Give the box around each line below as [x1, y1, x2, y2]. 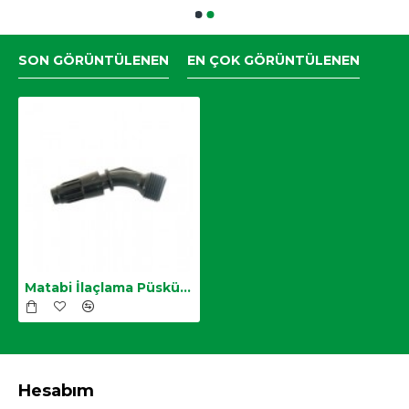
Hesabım [18, 380, 94, 401]
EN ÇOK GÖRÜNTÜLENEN [187, 51, 360, 68]
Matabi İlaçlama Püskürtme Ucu [180, 278, 191, 296]
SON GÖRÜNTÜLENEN [18, 51, 169, 68]
